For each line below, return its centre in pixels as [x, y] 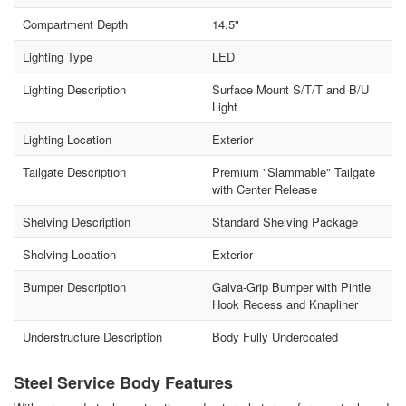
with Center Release [265, 189]
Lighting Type [58, 57]
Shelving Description [77, 222]
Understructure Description [93, 337]
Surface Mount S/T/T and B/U [290, 90]
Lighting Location [68, 140]
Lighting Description [75, 90]
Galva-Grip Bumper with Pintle [291, 287]
